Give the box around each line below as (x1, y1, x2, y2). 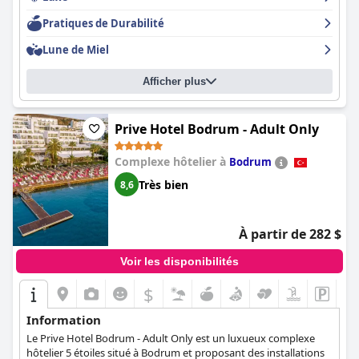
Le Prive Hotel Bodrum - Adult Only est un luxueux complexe (26, 331, 315, 345)
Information (26, 312, 101, 328)
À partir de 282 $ (239, 225, 341, 243)
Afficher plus (143, 75, 206, 87)
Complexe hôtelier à (115, 154, 229, 169)
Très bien (139, 176, 188, 192)
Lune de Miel (42, 42, 109, 57)
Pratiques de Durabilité (42, 16, 164, 30)
